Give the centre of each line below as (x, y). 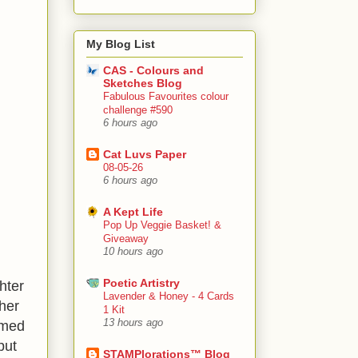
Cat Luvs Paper (145, 155)
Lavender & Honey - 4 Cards (169, 296)
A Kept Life (133, 212)
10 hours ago (133, 252)
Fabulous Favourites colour (166, 97)
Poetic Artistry (141, 283)
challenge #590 (138, 110)
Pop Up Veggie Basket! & (162, 225)
